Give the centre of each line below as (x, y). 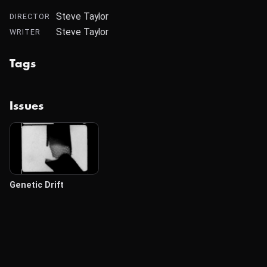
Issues (27, 106)
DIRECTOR (30, 16)
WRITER (25, 32)
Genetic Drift (37, 185)
